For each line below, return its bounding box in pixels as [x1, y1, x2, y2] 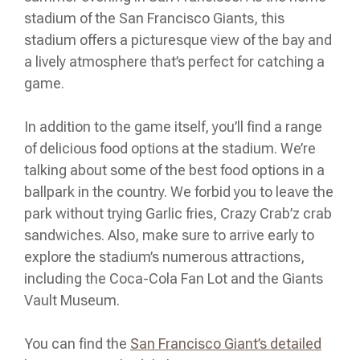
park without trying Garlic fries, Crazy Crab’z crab [24, 205, 332, 223]
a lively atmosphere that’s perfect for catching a [24, 53, 325, 71]
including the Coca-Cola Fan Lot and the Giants [24, 270, 323, 288]
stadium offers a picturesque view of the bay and [24, 31, 332, 49]
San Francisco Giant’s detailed [130, 335, 321, 353]
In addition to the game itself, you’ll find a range [24, 118, 322, 136]
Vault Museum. [24, 292, 120, 309]
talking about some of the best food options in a [24, 162, 325, 179]
